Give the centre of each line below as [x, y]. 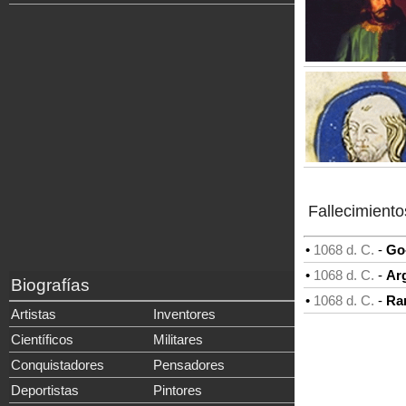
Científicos [42, 339]
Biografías [50, 285]
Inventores [184, 314]
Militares [178, 339]
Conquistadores [58, 365]
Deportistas [45, 390]
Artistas [34, 314]
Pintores [178, 390]
